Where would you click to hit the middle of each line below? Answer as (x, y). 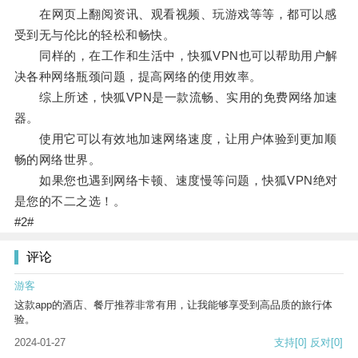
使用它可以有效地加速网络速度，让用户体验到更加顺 (175, 139)
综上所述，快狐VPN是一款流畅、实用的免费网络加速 (176, 97)
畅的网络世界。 (58, 160)
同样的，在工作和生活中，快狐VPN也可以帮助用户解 (176, 56)
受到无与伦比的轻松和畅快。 (95, 35)
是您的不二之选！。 (70, 201)
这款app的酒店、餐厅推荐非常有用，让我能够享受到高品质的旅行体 (173, 305)
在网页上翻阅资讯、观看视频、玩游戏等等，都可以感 (175, 14)
